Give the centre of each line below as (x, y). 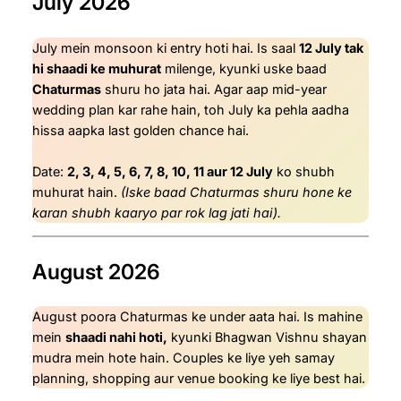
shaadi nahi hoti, (116, 337)
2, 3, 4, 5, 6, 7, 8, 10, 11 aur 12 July (170, 171)
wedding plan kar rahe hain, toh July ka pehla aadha (191, 109)
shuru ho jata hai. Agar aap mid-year (214, 89)
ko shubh (304, 171)
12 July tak (331, 47)
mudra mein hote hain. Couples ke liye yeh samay (183, 357)
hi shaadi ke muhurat (97, 68)
